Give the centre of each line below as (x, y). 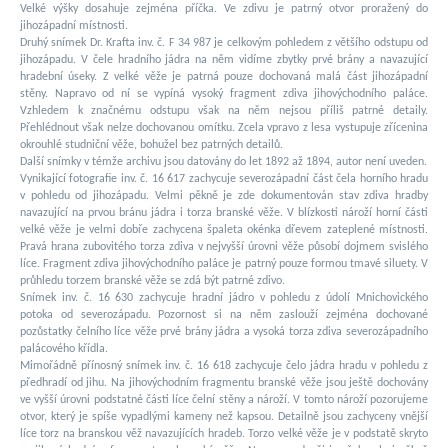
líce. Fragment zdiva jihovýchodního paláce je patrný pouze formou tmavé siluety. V (224, 264)
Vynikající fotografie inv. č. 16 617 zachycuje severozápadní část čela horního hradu (224, 179)
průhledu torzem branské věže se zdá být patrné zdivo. (152, 281)
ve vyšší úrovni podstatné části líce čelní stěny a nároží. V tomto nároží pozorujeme (224, 400)
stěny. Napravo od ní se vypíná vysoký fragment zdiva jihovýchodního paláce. (224, 94)
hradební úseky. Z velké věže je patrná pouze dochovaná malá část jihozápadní (224, 77)
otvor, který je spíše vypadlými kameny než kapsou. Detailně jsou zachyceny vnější (224, 417)
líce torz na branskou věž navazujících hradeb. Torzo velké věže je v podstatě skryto (224, 434)
